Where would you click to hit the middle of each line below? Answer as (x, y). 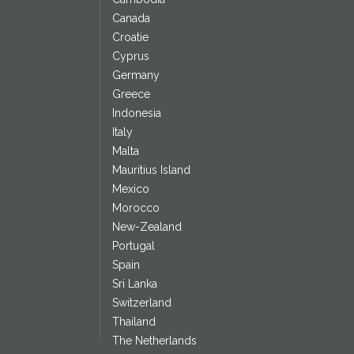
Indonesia (136, 113)
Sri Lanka (134, 284)
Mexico (130, 189)
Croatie (130, 38)
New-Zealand (147, 227)
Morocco (136, 208)
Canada (131, 19)
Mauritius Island (151, 170)
